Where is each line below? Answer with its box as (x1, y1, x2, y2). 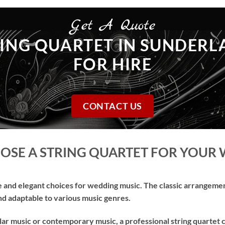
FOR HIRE (73, 54, 152, 74)
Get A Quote (70, 15, 155, 36)
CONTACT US (83, 100, 142, 111)
